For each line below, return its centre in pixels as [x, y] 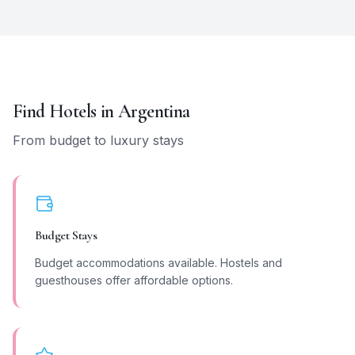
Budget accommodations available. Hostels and [158, 262]
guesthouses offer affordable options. [134, 280]
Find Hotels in [66, 111]
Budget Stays [66, 235]
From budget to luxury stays [98, 140]
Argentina [154, 111]
